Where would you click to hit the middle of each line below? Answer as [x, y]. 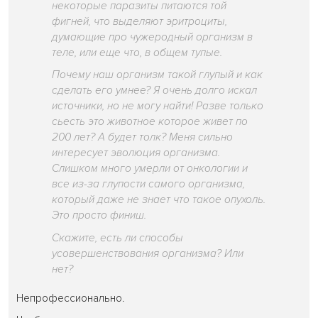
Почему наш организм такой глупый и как [158, 75]
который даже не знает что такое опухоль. [159, 200]
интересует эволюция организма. [136, 153]
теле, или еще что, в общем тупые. [137, 53]
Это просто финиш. [99, 216]
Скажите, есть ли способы [118, 238]
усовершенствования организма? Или [148, 253]
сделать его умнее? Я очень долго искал [155, 91]
